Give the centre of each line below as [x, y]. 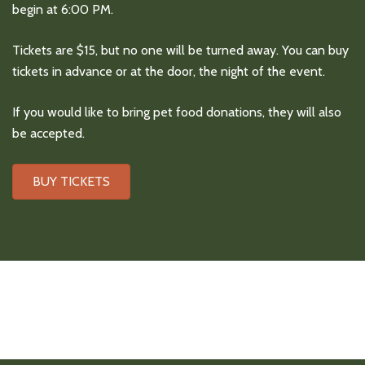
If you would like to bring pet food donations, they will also [177, 112]
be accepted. [48, 133]
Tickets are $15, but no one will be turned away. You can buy [180, 50]
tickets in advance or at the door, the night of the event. [169, 71]
